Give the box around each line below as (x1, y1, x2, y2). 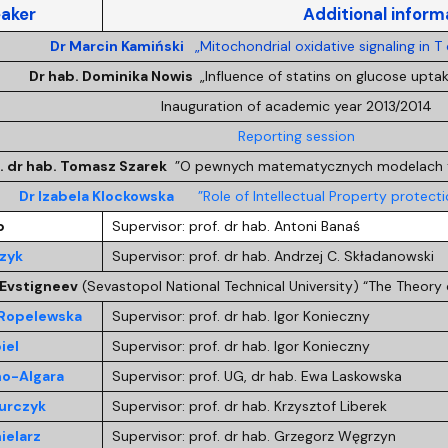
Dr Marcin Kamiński (49, 36, 187, 55)
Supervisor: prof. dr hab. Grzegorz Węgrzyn (111, 426, 396, 445)
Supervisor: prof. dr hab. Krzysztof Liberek (111, 396, 387, 415)
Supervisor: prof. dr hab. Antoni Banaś (111, 216, 360, 235)
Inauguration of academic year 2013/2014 (160, 96, 432, 115)
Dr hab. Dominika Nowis (29, 66, 197, 85)
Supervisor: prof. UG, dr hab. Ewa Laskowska (111, 366, 402, 385)
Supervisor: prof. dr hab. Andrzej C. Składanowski (111, 246, 434, 265)
